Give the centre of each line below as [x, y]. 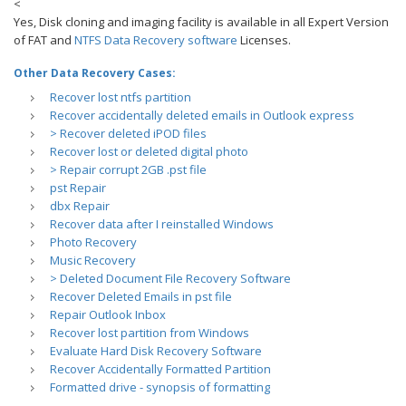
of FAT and [44, 39]
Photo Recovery [93, 242]
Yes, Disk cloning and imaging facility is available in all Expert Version [201, 21]
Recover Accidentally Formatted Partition [160, 368]
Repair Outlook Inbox [108, 314]
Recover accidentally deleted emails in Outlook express [202, 115]
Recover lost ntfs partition [121, 97]
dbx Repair [80, 205]
